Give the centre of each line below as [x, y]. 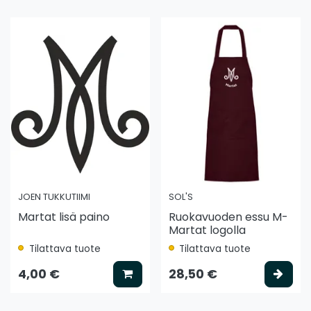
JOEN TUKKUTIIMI [54, 196]
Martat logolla [207, 230]
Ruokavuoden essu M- [228, 217]
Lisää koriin [165, 273]
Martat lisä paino [64, 217]
